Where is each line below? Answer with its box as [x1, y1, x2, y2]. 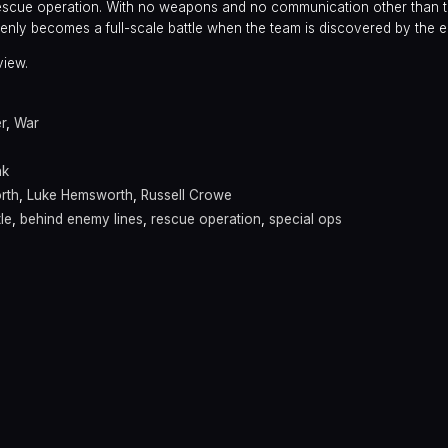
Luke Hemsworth [27, 187, 133, 204]
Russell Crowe [141, 187, 232, 204]
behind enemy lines [20, 211, 143, 228]
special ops [269, 211, 342, 228]
